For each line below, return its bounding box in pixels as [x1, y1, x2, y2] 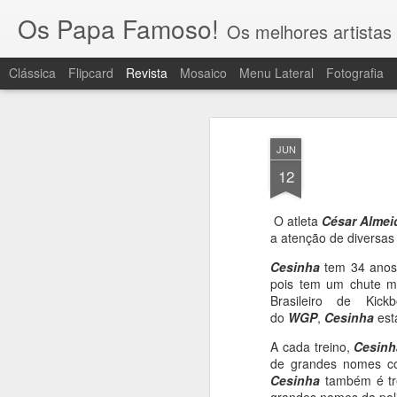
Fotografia [326, 64, 384, 82]
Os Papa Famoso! [18, 11, 219, 46]
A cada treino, [270, 338, 354, 355]
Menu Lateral [239, 64, 314, 82]
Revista [126, 64, 167, 82]
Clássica [9, 64, 56, 82]
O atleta [270, 212, 322, 230]
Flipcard [68, 64, 113, 82]
